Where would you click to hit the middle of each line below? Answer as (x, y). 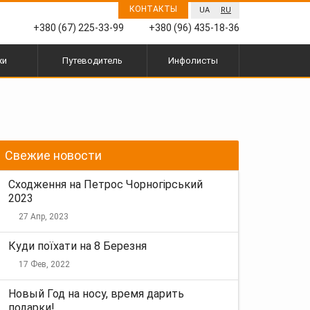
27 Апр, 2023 (44, 216)
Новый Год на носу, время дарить (96, 293)
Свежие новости (53, 155)
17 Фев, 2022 (44, 264)
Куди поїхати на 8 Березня (77, 246)
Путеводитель (92, 60)
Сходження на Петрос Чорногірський (106, 184)
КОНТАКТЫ (153, 9)
